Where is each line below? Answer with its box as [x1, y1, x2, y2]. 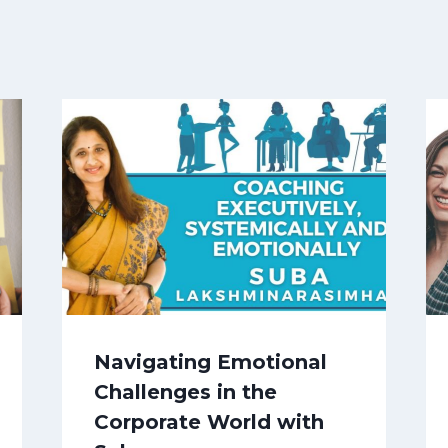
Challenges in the [93, 380, 277, 405]
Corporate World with [93, 410, 324, 435]
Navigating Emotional [93, 350, 327, 375]
